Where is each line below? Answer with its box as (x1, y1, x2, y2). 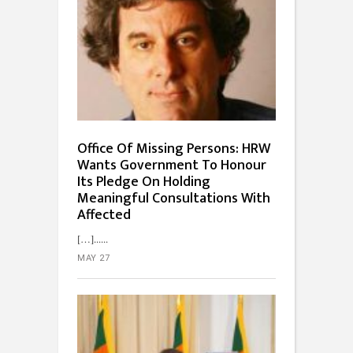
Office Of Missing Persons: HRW (77, 136, 270, 161)
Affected (77, 203, 131, 227)
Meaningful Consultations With (77, 186, 270, 210)
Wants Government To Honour (77, 153, 266, 177)
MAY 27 (77, 252, 110, 263)
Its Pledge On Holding (77, 169, 210, 194)
